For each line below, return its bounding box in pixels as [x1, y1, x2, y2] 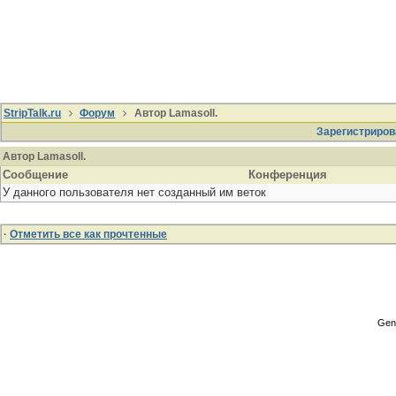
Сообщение [3, 168, 68, 181]
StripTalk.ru [4, 107, 61, 119]
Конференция [248, 168, 327, 181]
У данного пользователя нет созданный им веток [3, 186, 266, 199]
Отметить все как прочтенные [10, 228, 167, 240]
